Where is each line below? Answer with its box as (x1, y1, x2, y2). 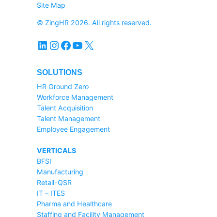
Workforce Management (37, 93, 113, 102)
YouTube (71, 37, 78, 52)
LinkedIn (36, 37, 43, 52)
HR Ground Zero (37, 82, 89, 91)
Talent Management (37, 114, 100, 123)
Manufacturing (37, 168, 83, 176)
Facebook (60, 37, 66, 52)
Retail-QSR (37, 178, 72, 187)
